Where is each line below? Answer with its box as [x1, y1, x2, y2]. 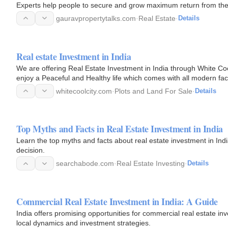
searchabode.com [56, 159, 114, 168]
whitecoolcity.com [56, 87, 112, 95]
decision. [16, 146, 45, 155]
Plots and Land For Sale [115, 87, 192, 95]
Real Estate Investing [117, 159, 185, 168]
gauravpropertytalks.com [56, 14, 136, 22]
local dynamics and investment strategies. [16, 219, 151, 227]
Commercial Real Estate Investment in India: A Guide [16, 195, 218, 208]
